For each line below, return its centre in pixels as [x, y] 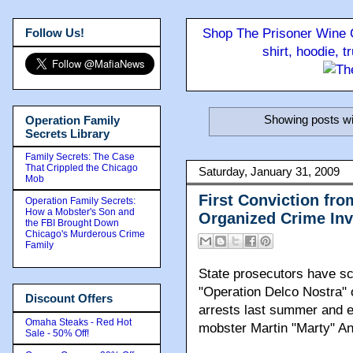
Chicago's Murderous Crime [85, 234]
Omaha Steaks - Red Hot [78, 322]
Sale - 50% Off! [57, 333]
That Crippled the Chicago [82, 168]
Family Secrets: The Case [80, 157]
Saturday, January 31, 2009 [269, 172]
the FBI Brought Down [72, 223]
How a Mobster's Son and [80, 212]
